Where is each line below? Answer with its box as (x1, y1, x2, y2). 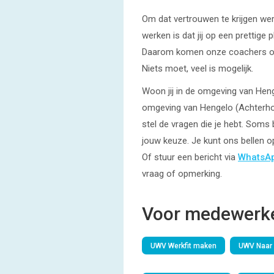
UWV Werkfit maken (150, 242, 217, 250)
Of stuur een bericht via (142, 152, 238, 163)
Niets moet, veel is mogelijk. (142, 63, 253, 74)
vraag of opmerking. (142, 168, 222, 179)
